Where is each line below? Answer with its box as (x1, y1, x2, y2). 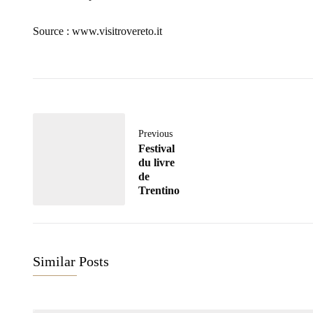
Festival (138, 143, 175, 155)
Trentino (138, 184, 180, 197)
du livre (138, 156, 175, 169)
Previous (138, 128, 173, 140)
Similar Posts (33, 254, 109, 270)
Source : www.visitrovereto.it (33, 25, 162, 38)
